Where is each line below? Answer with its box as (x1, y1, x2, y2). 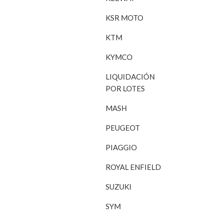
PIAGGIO (106, 143, 137, 152)
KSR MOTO (106, 13, 144, 22)
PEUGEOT (106, 123, 140, 132)
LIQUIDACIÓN (106, 72, 155, 81)
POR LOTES (106, 84, 145, 93)
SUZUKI (106, 182, 132, 191)
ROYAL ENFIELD (106, 163, 162, 171)
